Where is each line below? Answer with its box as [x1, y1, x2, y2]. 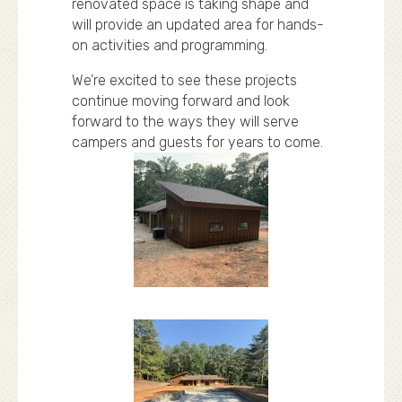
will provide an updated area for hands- [72, 16, 324, 33]
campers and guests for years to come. [72, 134, 323, 151]
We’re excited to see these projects [72, 72, 297, 89]
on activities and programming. [72, 37, 267, 54]
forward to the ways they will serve [72, 113, 299, 130]
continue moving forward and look [72, 92, 290, 109]
